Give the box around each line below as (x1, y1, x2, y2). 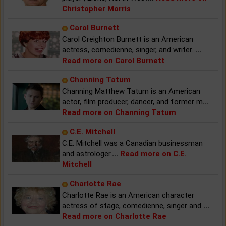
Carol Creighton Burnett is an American (62, 34, 193, 44)
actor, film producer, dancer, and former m (62, 97, 203, 106)
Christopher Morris (62, 4, 131, 13)
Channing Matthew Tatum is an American (62, 86, 200, 96)
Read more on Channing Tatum (62, 107, 176, 117)
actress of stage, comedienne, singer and (62, 201, 203, 210)
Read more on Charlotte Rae (62, 211, 166, 221)
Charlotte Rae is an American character (62, 190, 194, 200)
